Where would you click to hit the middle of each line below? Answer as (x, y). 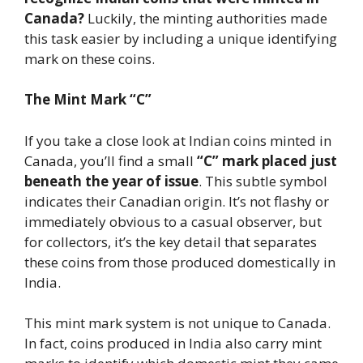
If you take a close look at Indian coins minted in (178, 140)
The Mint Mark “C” (88, 99)
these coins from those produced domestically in (180, 262)
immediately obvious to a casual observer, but (173, 221)
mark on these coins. (90, 58)
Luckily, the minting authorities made (206, 18)
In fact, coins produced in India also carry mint (173, 343)
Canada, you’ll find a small (111, 160)
